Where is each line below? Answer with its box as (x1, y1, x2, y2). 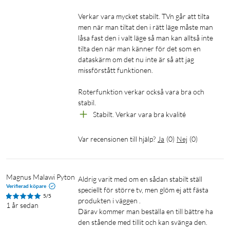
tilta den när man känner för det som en (78, 44, 201, 53)
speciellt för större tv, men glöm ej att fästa (78, 185, 208, 195)
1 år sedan (6, 201, 39, 210)
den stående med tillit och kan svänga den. (78, 218, 207, 227)
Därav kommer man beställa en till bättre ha (78, 207, 213, 216)
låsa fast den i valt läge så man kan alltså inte (78, 33, 213, 43)
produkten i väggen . (78, 196, 141, 205)
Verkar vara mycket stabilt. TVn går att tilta (78, 12, 209, 21)
